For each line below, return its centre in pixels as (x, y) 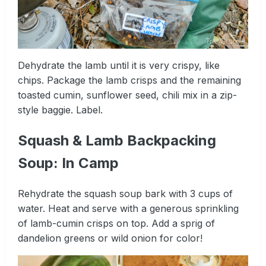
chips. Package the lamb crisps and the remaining (129, 80)
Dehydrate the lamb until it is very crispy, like (119, 65)
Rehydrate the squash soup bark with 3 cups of (125, 193)
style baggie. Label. (60, 110)
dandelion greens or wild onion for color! (110, 238)
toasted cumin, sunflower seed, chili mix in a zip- (127, 95)
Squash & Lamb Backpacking (117, 140)
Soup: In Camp (68, 163)
